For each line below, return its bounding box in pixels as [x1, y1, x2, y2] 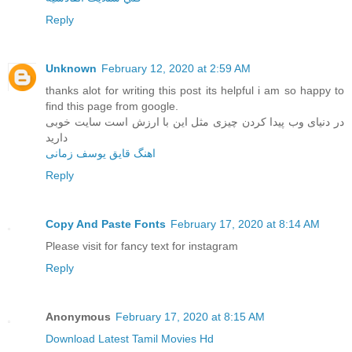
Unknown [46, 61, 97, 75]
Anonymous [46, 310, 111, 323]
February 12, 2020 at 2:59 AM [101, 61, 251, 75]
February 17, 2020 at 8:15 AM [115, 310, 265, 323]
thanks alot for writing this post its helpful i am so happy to [46, 83, 344, 97]
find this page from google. [46, 99, 178, 112]
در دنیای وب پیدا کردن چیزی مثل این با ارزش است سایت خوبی [46, 115, 344, 128]
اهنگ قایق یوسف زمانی [46, 146, 156, 159]
